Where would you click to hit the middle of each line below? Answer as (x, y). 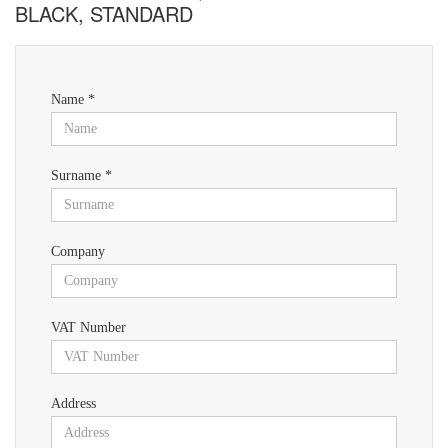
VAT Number (88, 328)
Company (78, 252)
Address (73, 404)
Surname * (81, 176)
